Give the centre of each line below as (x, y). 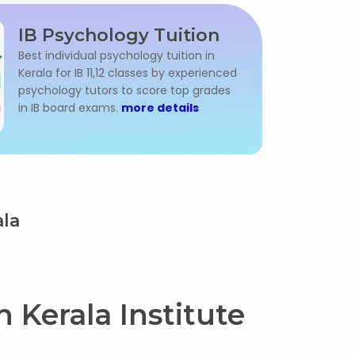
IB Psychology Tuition (119, 35)
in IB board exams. (70, 108)
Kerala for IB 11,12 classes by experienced (128, 73)
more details (160, 108)
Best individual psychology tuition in (116, 55)
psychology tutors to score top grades (124, 90)
